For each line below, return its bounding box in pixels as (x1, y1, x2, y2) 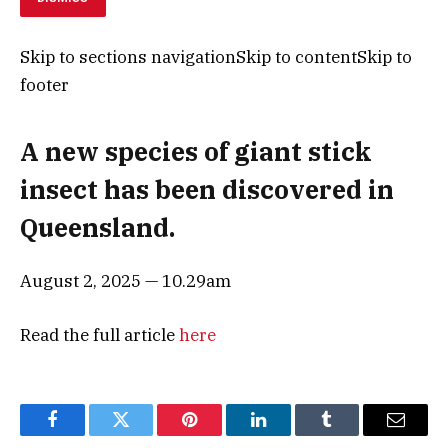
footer (20, 74, 69, 97)
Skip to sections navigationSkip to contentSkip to (20, 46, 412, 69)
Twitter (119, 425, 172, 444)
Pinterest (188, 425, 252, 444)
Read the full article (20, 323, 179, 346)
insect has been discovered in (20, 173, 394, 207)
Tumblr (325, 425, 379, 444)
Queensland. (20, 211, 175, 245)
